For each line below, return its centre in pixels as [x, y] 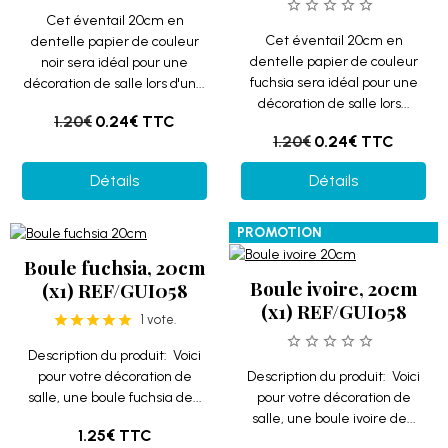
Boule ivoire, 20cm [333, 288]
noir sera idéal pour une [114, 62]
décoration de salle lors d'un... [114, 83]
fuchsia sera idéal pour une [333, 82]
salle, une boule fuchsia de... [114, 397]
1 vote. [158, 319]
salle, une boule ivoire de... [333, 418]
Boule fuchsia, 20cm [114, 267]
